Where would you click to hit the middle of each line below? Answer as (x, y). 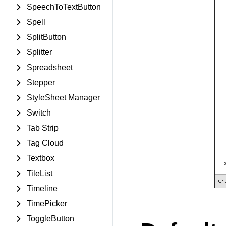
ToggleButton (50, 219)
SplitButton (46, 37)
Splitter (39, 52)
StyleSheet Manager (63, 98)
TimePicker (47, 204)
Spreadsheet (50, 67)
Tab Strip (43, 128)
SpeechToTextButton (64, 7)
